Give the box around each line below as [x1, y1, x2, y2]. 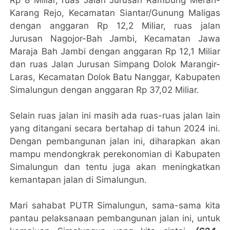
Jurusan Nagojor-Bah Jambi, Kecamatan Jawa [10, 33, 220, 44]
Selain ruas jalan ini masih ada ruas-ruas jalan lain [10, 110, 220, 121]
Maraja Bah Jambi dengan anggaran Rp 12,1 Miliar [10, 46, 220, 57]
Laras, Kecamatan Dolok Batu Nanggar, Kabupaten [10, 72, 220, 83]
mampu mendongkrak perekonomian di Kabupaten [10, 149, 220, 160]
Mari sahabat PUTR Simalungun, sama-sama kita [10, 200, 220, 211]
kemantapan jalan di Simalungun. [10, 175, 147, 185]
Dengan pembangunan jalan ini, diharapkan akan [10, 136, 220, 147]
